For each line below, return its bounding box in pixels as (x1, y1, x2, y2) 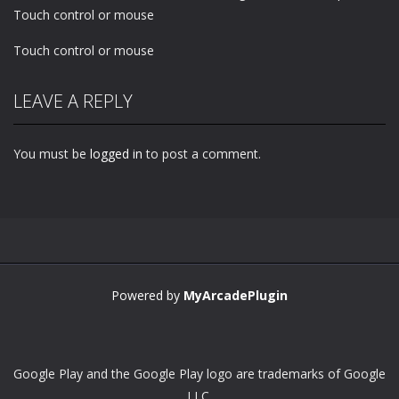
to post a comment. (142, 144, 261, 162)
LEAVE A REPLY (13, 88, 133, 113)
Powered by (111, 286, 183, 304)
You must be (13, 144, 90, 162)
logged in (90, 144, 142, 162)
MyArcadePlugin (183, 286, 288, 304)
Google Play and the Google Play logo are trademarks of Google (13, 364, 386, 382)
